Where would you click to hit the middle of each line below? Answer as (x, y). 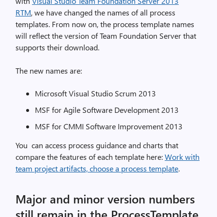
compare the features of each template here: (90, 157)
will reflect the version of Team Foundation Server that (106, 36)
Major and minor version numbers (105, 199)
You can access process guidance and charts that (97, 145)
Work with (182, 157)
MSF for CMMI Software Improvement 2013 (109, 126)
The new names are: (49, 70)
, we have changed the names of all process (103, 12)
